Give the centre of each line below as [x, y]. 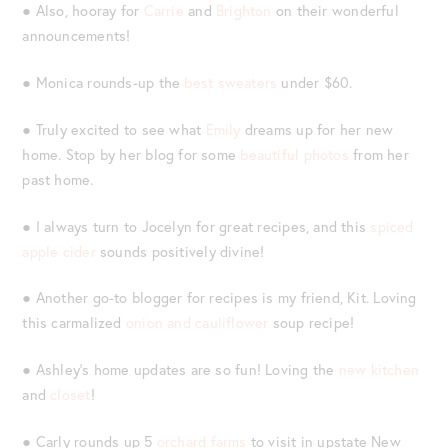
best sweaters [229, 83]
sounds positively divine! [182, 251]
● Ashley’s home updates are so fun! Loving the [180, 370]
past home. [58, 179]
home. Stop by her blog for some [131, 154]
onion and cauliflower [197, 323]
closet [70, 395]
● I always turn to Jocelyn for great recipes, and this [196, 226]
